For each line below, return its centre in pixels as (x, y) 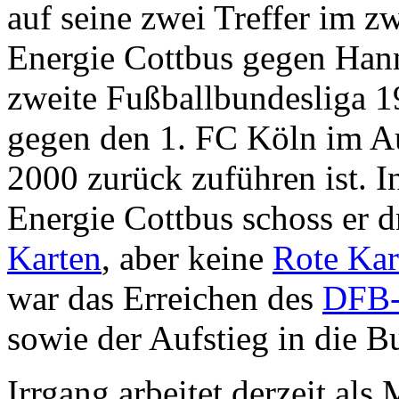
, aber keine (187, 257)
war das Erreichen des (165, 297)
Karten (54, 257)
